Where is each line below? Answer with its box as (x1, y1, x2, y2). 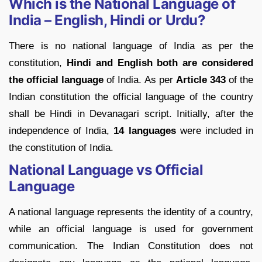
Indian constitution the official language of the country (9, 91, 253, 102)
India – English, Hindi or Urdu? (9, 11, 206, 29)
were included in (175, 125, 254, 136)
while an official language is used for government (9, 223, 253, 235)
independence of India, (9, 125, 114, 136)
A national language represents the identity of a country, (9, 206, 253, 218)
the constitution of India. (9, 142, 113, 153)
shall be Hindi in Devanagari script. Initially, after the (9, 108, 253, 119)
